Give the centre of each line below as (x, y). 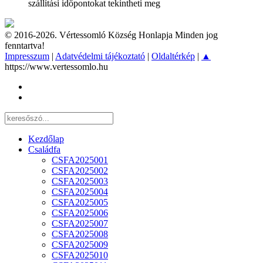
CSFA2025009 (80, 245)
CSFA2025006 (80, 213)
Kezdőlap (46, 139)
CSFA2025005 (80, 203)
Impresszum (27, 56)
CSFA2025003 (80, 181)
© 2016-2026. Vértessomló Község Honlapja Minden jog (111, 35)
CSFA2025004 (80, 192)
